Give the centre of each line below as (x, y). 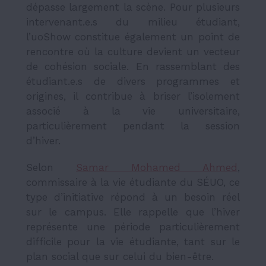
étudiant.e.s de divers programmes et (133, 81)
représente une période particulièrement (133, 227)
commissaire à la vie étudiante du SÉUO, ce (133, 182)
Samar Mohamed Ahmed (157, 167)
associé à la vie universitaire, (133, 111)
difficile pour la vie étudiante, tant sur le (133, 241)
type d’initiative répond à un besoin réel (133, 197)
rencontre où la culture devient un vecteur (133, 51)
